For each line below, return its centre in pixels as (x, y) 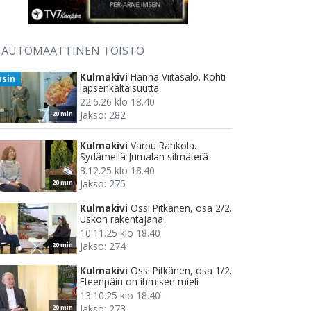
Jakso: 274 (103, 246)
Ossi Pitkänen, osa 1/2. (181, 271)
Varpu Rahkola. (163, 146)
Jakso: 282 (103, 115)
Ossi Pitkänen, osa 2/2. (181, 208)
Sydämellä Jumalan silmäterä (144, 157)
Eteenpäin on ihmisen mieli (139, 282)
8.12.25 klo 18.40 (117, 171)
